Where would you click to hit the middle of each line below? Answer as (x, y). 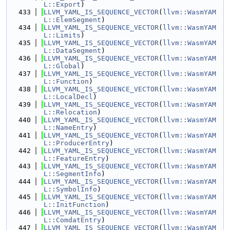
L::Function (66, 81)
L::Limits (62, 35)
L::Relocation (70, 112)
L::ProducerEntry (76, 143)
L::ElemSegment (72, 20)
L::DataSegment (72, 51)
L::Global (62, 66)
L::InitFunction (74, 205)
